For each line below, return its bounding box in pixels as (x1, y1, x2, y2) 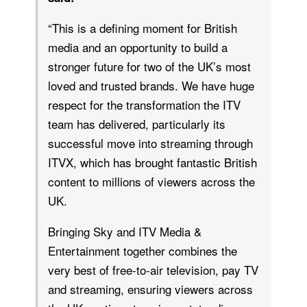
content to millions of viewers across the (48, 172, 255, 190)
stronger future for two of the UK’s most (48, 57, 251, 75)
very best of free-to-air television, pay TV (48, 260, 258, 278)
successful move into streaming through (48, 134, 253, 151)
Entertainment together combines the (48, 241, 237, 259)
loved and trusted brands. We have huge (48, 76, 254, 94)
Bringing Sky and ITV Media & (48, 222, 201, 240)
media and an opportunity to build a (48, 38, 228, 56)
